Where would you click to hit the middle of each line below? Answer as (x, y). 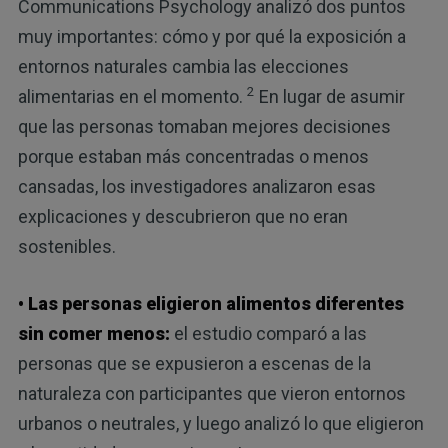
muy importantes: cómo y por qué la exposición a (211, 36)
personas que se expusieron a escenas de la (194, 363)
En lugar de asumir (329, 96)
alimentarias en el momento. (132, 96)
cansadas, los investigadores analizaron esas (196, 186)
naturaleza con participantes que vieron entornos (211, 393)
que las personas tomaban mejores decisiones (204, 126)
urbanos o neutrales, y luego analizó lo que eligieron (220, 423)
